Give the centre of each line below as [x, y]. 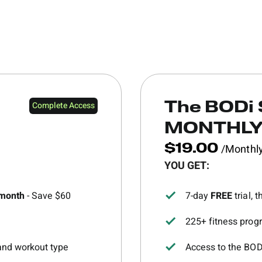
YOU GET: [187, 166]
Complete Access [63, 106]
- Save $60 [48, 196]
